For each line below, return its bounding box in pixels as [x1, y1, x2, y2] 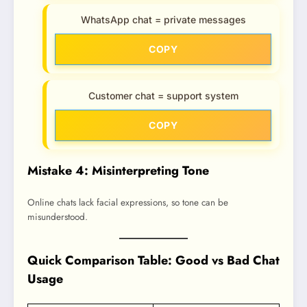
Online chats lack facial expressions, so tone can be [27, 196, 228, 210]
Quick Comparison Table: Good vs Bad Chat [27, 251, 280, 269]
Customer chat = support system [88, 89, 238, 101]
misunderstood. [27, 210, 88, 224]
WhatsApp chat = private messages [80, 13, 246, 25]
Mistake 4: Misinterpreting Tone [27, 161, 209, 180]
